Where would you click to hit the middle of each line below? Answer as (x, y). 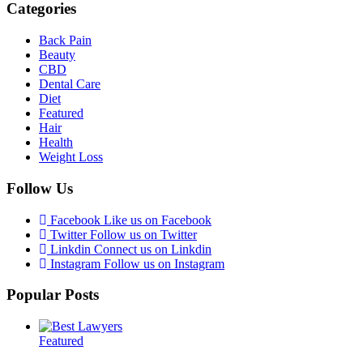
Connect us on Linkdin (153, 249)
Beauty (57, 55)
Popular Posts (53, 295)
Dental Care (70, 84)
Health (56, 143)
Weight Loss (71, 157)
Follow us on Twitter (143, 234)
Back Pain (65, 41)
